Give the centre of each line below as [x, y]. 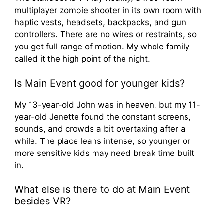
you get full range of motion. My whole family [102, 47]
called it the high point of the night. [82, 59]
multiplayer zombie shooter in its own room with [108, 10]
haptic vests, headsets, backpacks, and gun [100, 23]
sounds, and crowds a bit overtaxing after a [100, 129]
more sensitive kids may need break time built [104, 153]
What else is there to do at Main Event [102, 190]
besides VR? [43, 201]
